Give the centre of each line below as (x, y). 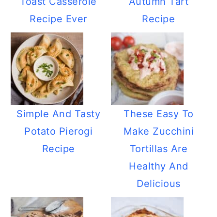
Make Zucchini (159, 131)
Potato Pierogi (59, 131)
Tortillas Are (159, 149)
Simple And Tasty (59, 114)
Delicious (159, 184)
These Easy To (159, 114)
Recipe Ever (58, 19)
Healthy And (159, 166)
